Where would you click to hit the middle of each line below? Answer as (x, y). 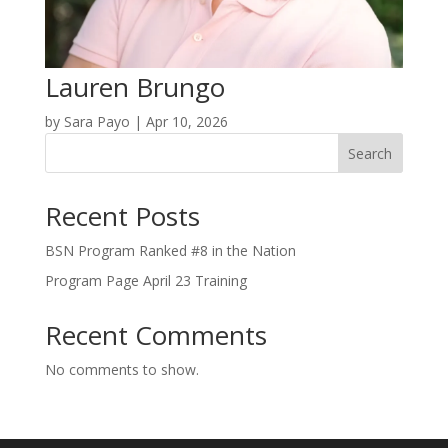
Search (370, 153)
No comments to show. (121, 370)
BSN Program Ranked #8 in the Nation (170, 251)
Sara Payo (96, 122)
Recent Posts (122, 216)
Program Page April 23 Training (145, 281)
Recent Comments (155, 335)
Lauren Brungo (134, 87)
